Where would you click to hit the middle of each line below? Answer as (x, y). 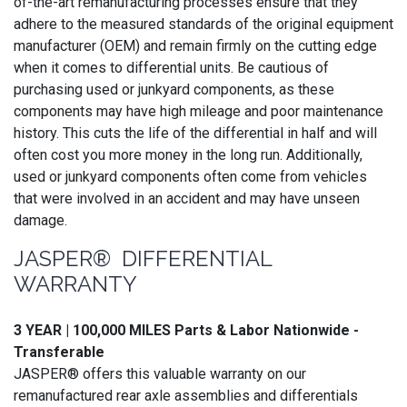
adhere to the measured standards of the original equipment (203, 24)
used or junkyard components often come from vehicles (190, 176)
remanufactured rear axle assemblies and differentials (186, 395)
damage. (44, 220)
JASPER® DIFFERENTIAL (143, 258)
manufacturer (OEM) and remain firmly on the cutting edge (195, 45)
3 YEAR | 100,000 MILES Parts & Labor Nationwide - (186, 330)
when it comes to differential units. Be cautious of (171, 67)
